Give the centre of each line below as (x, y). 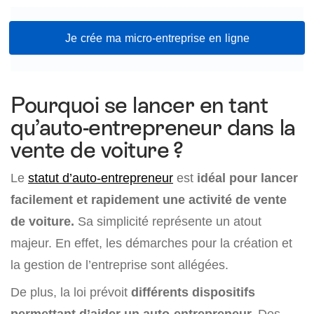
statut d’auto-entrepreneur (101, 178)
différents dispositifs (193, 292)
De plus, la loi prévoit (71, 292)
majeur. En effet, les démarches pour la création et (151, 243)
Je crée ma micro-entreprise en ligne (157, 38)
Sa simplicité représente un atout (168, 221)
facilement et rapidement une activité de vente (149, 200)
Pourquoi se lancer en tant (139, 105)
